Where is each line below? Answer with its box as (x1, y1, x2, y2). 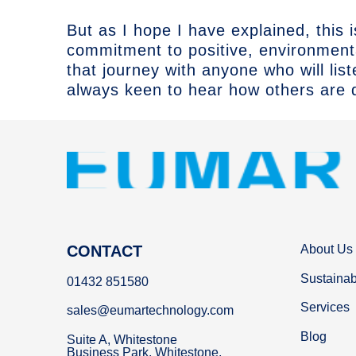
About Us (300, 242, 353, 257)
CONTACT (67, 242, 142, 261)
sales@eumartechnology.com (67, 304, 234, 318)
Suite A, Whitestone (67, 332, 177, 346)
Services (300, 300, 350, 315)
